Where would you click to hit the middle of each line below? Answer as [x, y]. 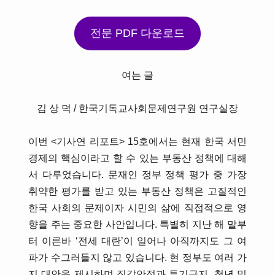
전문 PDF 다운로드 [137, 33]
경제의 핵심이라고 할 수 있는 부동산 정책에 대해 [137, 158]
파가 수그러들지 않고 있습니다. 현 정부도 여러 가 [137, 258]
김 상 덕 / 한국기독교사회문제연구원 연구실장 [137, 109]
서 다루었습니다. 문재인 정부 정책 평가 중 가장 [137, 175]
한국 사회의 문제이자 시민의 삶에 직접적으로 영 [137, 208]
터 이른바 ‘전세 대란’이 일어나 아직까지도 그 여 [137, 241]
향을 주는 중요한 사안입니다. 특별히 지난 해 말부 [137, 225]
